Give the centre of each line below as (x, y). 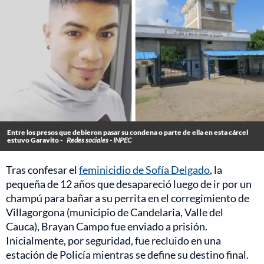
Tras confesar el (42, 170)
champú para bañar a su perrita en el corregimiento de (128, 198)
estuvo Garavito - (35, 140)
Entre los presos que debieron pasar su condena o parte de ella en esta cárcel (128, 133)
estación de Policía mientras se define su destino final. (127, 255)
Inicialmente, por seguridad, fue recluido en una (113, 241)
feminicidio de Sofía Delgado (144, 170)
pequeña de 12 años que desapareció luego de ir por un (129, 184)
